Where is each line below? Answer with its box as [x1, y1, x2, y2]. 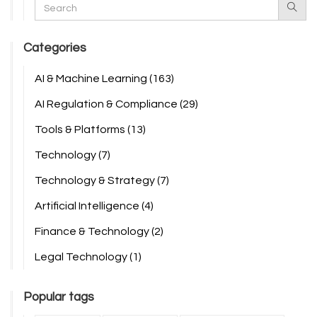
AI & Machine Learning [35, 73, 149, 85]
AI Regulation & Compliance [35, 98, 180, 110]
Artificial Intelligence [35, 200, 142, 212]
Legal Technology [35, 251, 129, 263]
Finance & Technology [35, 226, 151, 238]
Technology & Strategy [35, 175, 157, 187]
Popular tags [23, 291, 94, 304]
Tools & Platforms [35, 124, 127, 136]
